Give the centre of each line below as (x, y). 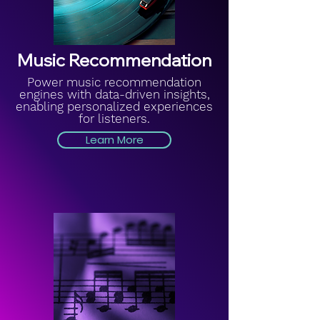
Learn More (114, 140)
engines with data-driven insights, (114, 94)
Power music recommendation (114, 82)
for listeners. (114, 119)
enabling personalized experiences (114, 106)
